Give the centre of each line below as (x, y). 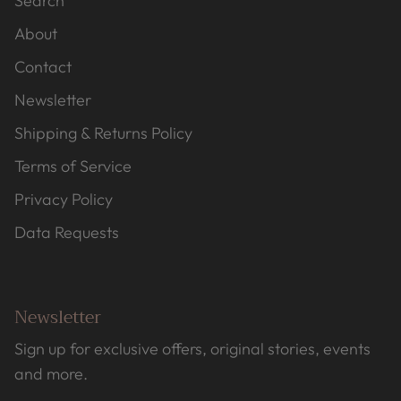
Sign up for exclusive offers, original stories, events (192, 349)
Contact (43, 67)
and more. (51, 374)
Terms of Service (73, 166)
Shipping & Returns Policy (103, 133)
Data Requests (67, 233)
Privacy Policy (64, 200)
